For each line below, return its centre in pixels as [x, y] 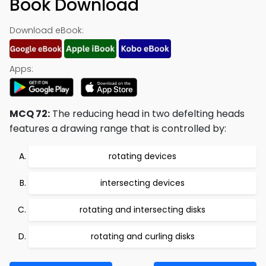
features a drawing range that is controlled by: [118, 129]
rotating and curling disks [142, 236]
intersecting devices [142, 183]
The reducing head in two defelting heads [147, 114]
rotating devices [142, 156]
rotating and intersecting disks [142, 210]
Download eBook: [47, 30]
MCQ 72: [30, 114]
